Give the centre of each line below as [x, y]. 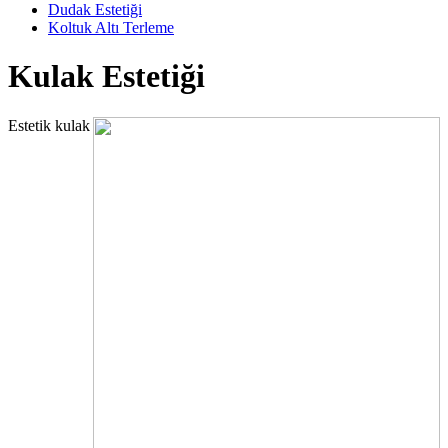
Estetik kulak [49, 125]
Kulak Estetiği [106, 76]
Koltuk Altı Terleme [111, 27]
